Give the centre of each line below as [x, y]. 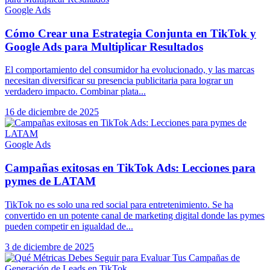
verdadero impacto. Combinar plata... [75, 92]
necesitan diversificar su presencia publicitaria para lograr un [119, 81]
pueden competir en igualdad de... [69, 226]
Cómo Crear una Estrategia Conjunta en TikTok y [130, 33]
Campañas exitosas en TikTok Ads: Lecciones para [130, 168]
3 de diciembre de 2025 [49, 246]
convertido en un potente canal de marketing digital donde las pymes [135, 215]
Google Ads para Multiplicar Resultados [104, 46]
